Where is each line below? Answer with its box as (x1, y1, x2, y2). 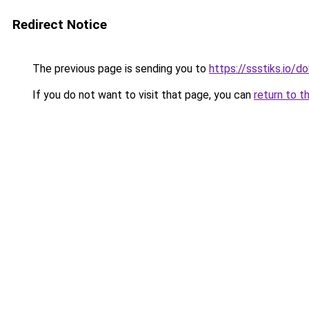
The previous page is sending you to (30, 62, 209, 75)
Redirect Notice (12, 17, 107, 32)
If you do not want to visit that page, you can (30, 88, 254, 101)
